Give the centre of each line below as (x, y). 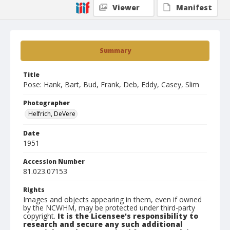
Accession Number (54, 161)
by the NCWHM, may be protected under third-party (109, 208)
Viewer (126, 7)
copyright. (40, 216)
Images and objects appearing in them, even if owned (112, 199)
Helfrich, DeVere (52, 114)
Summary (115, 51)
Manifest (194, 7)
